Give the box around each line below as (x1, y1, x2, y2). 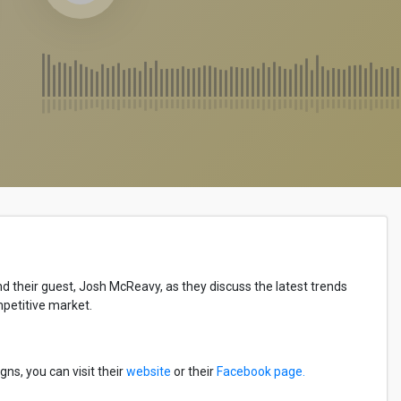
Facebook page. (217, 364, 305, 379)
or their (171, 364, 217, 379)
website (126, 364, 171, 379)
